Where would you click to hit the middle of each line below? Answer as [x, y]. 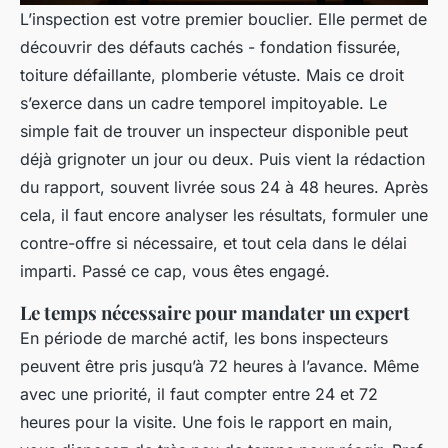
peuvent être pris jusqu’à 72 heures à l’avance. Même [219, 366]
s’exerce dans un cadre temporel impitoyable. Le [203, 103]
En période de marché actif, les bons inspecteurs [204, 338]
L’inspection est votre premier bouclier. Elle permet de [223, 19]
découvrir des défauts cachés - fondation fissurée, [210, 47]
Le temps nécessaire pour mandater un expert [215, 313]
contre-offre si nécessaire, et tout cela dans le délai [213, 243]
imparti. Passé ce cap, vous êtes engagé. [175, 271]
